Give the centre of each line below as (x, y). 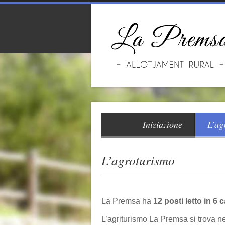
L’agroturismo (138, 160)
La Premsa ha (127, 201)
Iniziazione (162, 124)
